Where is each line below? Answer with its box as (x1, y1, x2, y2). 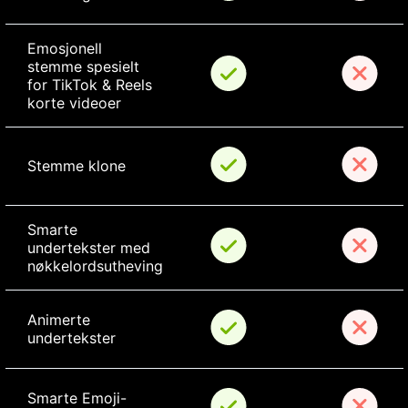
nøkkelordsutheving (26, 257, 163, 276)
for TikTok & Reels (26, 76, 157, 95)
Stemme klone (26, 157, 126, 176)
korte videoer (26, 94, 121, 113)
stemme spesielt (26, 57, 144, 76)
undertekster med (26, 239, 155, 258)
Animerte (26, 311, 95, 330)
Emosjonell (26, 39, 107, 58)
